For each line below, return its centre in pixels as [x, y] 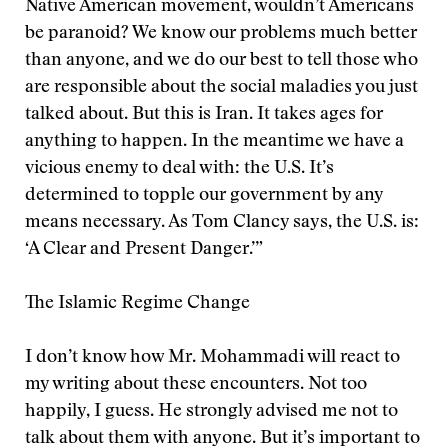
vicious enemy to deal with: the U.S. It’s [179, 169]
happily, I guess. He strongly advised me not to [211, 412]
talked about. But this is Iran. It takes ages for [204, 115]
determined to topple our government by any [204, 196]
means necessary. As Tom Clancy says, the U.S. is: [222, 223]
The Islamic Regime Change [137, 304]
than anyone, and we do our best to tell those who [221, 61]
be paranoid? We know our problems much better [221, 34]
